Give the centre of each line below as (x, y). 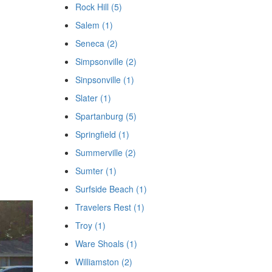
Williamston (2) (104, 262)
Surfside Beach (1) (111, 189)
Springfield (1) (102, 134)
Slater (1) (93, 98)
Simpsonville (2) (106, 61)
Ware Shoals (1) (106, 243)
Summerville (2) (105, 152)
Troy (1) (90, 225)
